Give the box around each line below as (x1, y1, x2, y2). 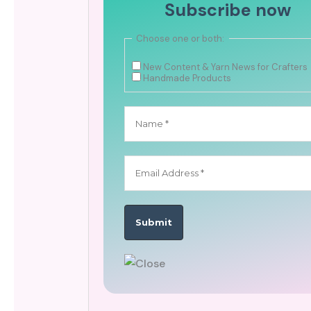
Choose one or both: (136, 32, 225, 44)
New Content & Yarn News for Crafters (140, 60, 308, 73)
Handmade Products (140, 72, 231, 84)
